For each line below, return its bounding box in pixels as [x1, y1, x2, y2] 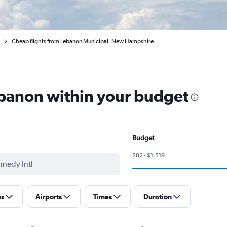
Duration [143, 192, 172, 201]
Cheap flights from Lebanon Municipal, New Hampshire [12, 37, 154, 45]
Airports [35, 192, 62, 201]
